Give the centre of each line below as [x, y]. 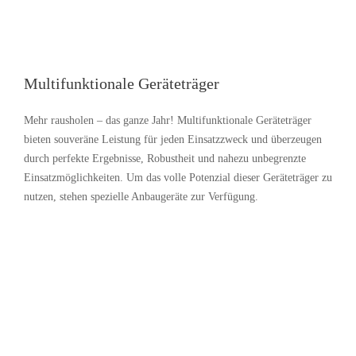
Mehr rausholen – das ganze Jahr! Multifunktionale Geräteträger [168, 120]
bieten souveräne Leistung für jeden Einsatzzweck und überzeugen [173, 139]
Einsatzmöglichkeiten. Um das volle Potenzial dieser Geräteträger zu [178, 178]
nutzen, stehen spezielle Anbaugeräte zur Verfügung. [141, 197]
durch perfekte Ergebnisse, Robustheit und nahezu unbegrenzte [165, 159]
